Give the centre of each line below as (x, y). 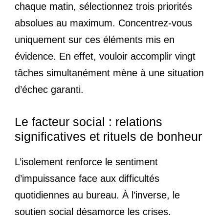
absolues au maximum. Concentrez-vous (103, 23)
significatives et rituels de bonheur (108, 136)
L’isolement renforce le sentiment (86, 162)
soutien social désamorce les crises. (93, 211)
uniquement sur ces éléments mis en (95, 39)
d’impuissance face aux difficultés (87, 178)
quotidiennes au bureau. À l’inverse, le (97, 195)
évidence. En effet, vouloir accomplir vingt (105, 56)
